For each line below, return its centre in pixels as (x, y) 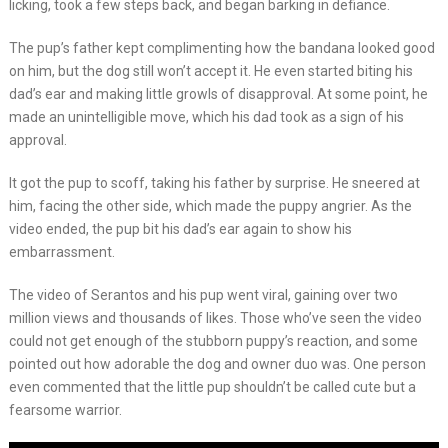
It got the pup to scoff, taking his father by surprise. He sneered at (214, 183)
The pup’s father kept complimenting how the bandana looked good (221, 48)
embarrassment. (61, 252)
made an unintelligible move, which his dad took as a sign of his (206, 117)
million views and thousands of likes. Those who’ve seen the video (215, 318)
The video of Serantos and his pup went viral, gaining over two (203, 295)
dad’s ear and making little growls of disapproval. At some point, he (218, 94)
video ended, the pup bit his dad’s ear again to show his (180, 229)
